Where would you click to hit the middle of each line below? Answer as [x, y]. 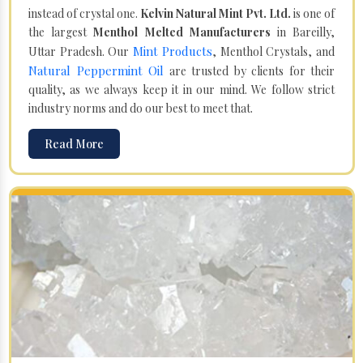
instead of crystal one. [84, 13]
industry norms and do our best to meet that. [141, 108]
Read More [74, 143]
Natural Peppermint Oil [96, 70]
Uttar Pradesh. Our [81, 51]
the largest [61, 32]
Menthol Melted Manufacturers [185, 32]
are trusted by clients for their [249, 70]
